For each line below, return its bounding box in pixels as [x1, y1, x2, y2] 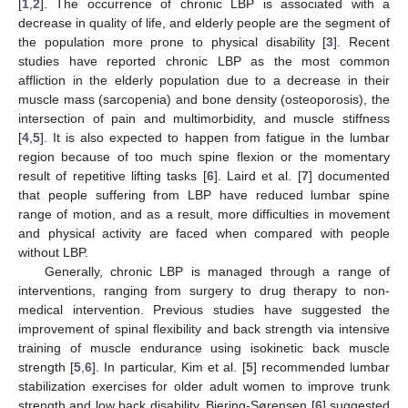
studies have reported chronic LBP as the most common [18, 53, 390, 68]
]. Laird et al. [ [213, 168, 301, 183]
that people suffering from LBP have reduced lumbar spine [18, 187, 390, 202]
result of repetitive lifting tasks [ [18, 168, 207, 183]
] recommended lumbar [252, 359, 391, 374]
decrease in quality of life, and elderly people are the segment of [18, 15, 390, 30]
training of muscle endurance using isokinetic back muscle [18, 340, 390, 355]
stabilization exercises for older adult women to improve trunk [18, 378, 390, 393]
